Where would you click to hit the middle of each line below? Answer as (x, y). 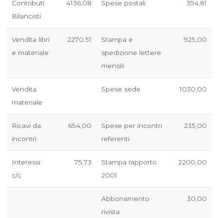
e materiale (30, 53)
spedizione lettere (131, 53)
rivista (110, 212)
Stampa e (117, 40)
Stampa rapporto (129, 162)
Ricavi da (26, 126)
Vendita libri (30, 40)
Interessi (26, 162)
